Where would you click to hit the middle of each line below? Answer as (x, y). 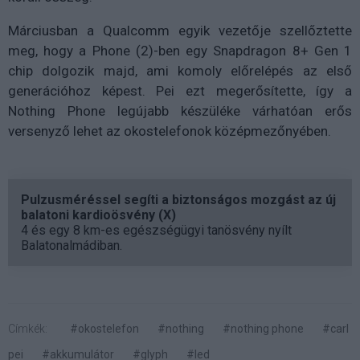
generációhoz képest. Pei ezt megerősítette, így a (180, 91)
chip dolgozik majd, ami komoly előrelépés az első (180, 71)
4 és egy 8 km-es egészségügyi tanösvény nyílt (156, 231)
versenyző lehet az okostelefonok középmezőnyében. (170, 131)
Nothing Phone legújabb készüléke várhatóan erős (180, 111)
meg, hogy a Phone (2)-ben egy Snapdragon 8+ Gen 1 (180, 51)
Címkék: (28, 329)
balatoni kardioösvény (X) (98, 215)
